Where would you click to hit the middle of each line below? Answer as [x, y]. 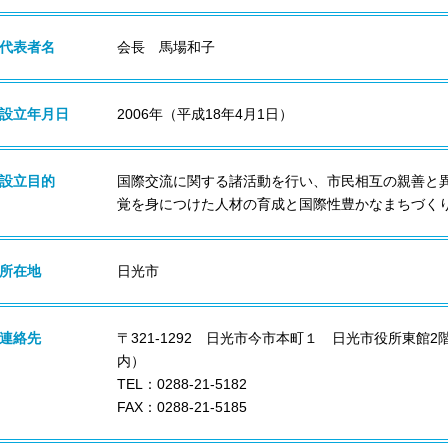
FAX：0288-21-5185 [182, 407]
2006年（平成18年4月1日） [205, 114]
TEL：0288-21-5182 [182, 384]
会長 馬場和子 [166, 47]
